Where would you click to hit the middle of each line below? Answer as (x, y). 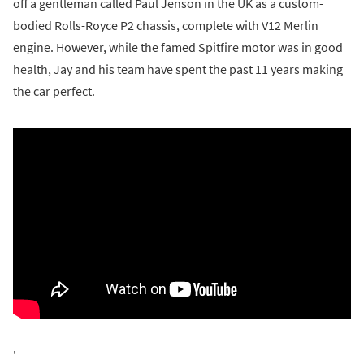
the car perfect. (54, 91)
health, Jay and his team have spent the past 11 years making (178, 69)
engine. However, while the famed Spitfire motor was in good (178, 47)
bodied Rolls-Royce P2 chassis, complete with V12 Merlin (166, 25)
